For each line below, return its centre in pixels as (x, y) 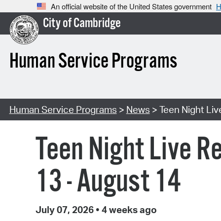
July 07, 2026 (66, 210)
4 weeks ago (128, 210)
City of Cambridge (82, 24)
